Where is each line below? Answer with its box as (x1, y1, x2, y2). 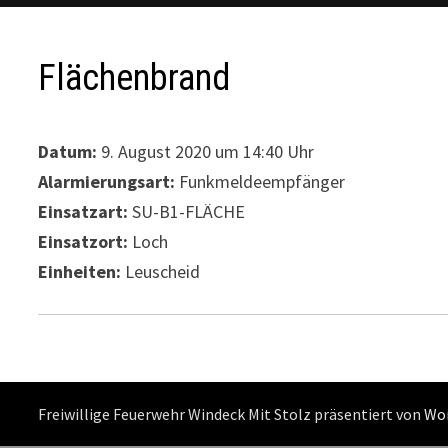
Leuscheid (121, 259, 201, 283)
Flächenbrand (38, 56, 231, 99)
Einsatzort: (38, 229, 129, 253)
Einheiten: (38, 259, 122, 283)
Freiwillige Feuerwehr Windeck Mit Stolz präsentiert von (38, 403, 425, 424)
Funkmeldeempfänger (175, 169, 346, 193)
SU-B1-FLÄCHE (128, 199, 246, 223)
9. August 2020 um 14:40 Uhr (97, 139, 315, 163)
